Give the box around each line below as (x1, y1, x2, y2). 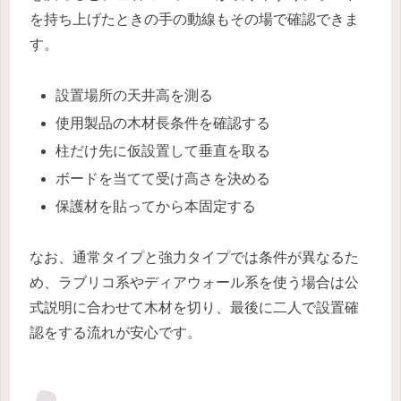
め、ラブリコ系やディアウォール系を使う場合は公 (30, 275, 359, 291)
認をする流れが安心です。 (30, 325, 201, 341)
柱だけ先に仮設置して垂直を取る (55, 142, 271, 158)
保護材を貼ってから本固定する (55, 199, 257, 215)
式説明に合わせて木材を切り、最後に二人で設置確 (30, 300, 359, 316)
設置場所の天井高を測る (55, 87, 214, 103)
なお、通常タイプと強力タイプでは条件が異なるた (30, 250, 359, 266)
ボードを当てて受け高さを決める (55, 171, 271, 187)
